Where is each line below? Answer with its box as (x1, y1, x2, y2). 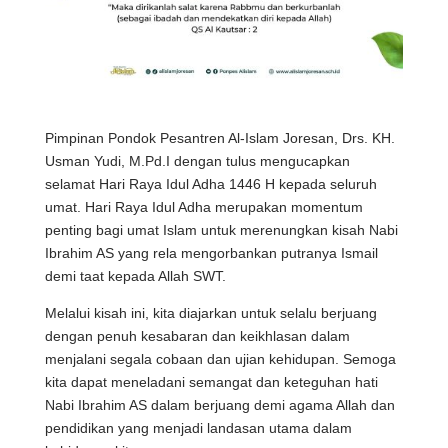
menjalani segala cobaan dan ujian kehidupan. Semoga (44, 351, 396, 368)
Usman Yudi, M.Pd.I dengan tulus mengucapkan (44, 153, 350, 170)
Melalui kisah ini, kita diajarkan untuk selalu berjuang (44, 305, 377, 322)
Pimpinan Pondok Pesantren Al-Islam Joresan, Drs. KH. (44, 130, 395, 147)
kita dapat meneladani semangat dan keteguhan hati (44, 374, 378, 391)
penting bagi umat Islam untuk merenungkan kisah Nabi (44, 222, 398, 239)
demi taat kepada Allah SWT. (44, 268, 226, 285)
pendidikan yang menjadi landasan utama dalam (44, 420, 352, 437)
